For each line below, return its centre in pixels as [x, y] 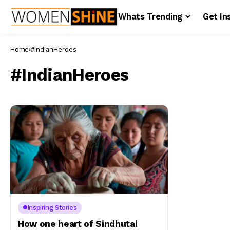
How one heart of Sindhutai [78, 224]
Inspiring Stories [52, 207]
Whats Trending [150, 16]
